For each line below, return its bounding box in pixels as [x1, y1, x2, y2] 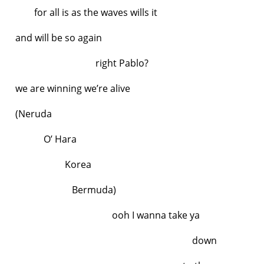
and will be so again [15, 31, 104, 44]
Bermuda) [15, 183, 116, 196]
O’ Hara [15, 132, 77, 146]
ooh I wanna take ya [15, 208, 200, 222]
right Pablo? [15, 56, 148, 70]
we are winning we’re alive [15, 81, 130, 95]
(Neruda [15, 107, 52, 120]
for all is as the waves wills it [15, 5, 157, 19]
